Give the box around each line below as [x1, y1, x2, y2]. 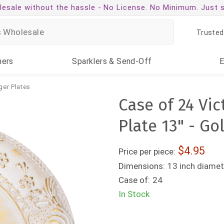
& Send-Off [107, 56, 152, 66]
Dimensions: [118, 161, 165, 171]
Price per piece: [118, 146, 176, 156]
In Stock [118, 189, 150, 199]
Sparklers [72, 56, 107, 66]
